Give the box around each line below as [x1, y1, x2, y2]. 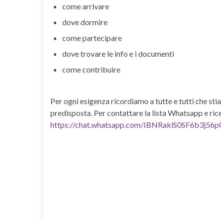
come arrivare [62, 1, 109, 11]
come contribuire [62, 65, 120, 74]
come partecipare [62, 33, 122, 42]
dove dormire [62, 17, 108, 27]
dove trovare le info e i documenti [62, 49, 174, 58]
